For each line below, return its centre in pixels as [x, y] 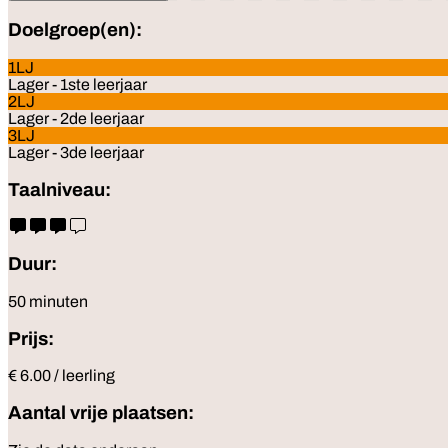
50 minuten [48, 301]
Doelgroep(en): [75, 30]
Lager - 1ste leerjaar [77, 84]
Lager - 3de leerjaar [76, 152]
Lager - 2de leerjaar [76, 118]
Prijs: [31, 338]
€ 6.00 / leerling [61, 376]
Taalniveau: [59, 189]
